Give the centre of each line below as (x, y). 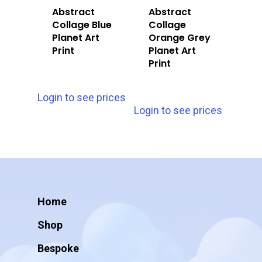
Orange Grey (180, 37)
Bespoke (58, 248)
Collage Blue (82, 25)
